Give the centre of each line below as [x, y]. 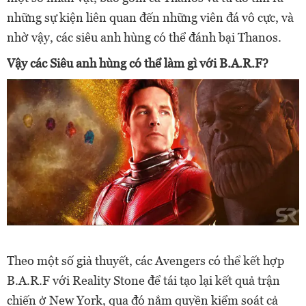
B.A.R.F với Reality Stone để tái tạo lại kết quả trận [143, 280]
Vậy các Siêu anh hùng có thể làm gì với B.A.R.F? [138, 63]
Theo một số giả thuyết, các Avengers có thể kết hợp [145, 260]
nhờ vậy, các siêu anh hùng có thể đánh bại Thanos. [144, 37]
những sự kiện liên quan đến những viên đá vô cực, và [150, 17]
